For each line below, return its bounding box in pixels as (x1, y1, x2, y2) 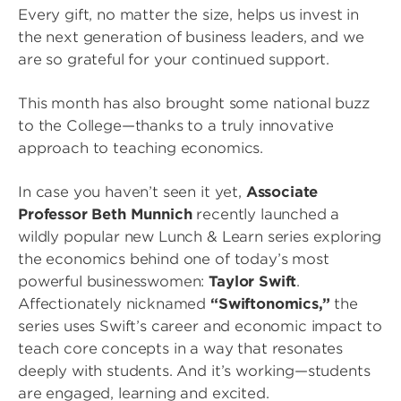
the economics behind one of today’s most (18, 251, 329, 268)
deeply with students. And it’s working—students (18, 363, 371, 380)
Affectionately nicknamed (18, 295, 210, 312)
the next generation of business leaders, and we (18, 29, 364, 46)
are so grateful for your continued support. (18, 51, 330, 68)
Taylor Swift (209, 273, 297, 290)
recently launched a (192, 206, 340, 223)
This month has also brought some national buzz (18, 95, 370, 112)
